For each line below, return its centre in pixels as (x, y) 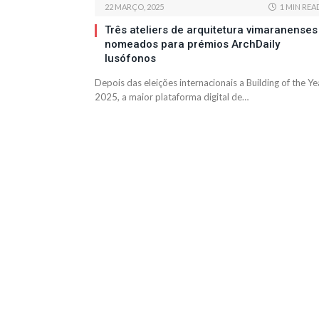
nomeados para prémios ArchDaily (192, 45)
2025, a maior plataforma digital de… (172, 97)
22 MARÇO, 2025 (134, 7)
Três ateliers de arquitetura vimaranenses (211, 30)
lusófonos (130, 59)
